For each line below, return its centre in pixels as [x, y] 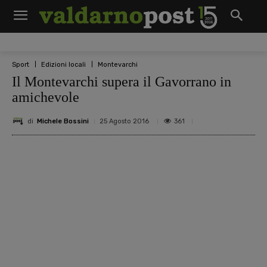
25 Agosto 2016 [124, 121]
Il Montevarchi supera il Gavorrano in [122, 82]
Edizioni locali [63, 64]
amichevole [46, 97]
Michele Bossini [63, 121]
